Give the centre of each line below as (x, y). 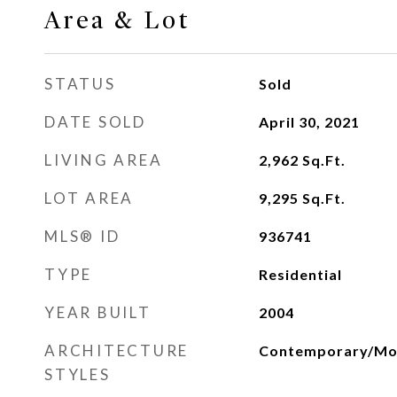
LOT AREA (89, 198)
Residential (300, 274)
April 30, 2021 (309, 122)
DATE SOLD (95, 122)
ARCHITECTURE (117, 350)
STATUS (80, 84)
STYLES (78, 374)
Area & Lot (117, 20)
